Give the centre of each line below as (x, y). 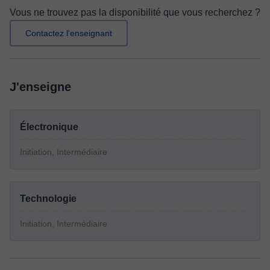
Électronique (49, 127)
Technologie (48, 199)
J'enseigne (40, 87)
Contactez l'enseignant (69, 33)
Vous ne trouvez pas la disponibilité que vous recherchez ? (135, 12)
